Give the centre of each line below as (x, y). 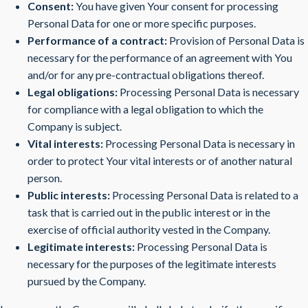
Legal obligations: (73, 92)
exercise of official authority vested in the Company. (149, 229)
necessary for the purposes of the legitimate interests (152, 264)
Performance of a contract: (97, 40)
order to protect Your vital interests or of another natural (160, 161)
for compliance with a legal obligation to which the (145, 109)
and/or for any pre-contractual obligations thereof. (146, 75)
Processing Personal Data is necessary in (199, 143)
